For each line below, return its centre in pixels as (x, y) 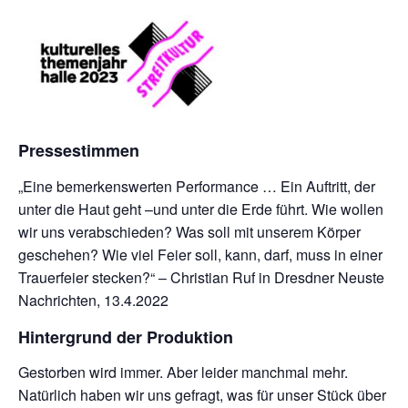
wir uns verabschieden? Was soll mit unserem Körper (189, 231)
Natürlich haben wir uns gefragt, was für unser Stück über (202, 395)
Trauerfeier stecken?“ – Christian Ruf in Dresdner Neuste (201, 277)
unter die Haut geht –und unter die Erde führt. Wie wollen (201, 209)
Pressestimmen (79, 151)
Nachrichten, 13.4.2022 (93, 300)
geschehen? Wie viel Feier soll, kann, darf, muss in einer (200, 254)
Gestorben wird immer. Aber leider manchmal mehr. (183, 372)
